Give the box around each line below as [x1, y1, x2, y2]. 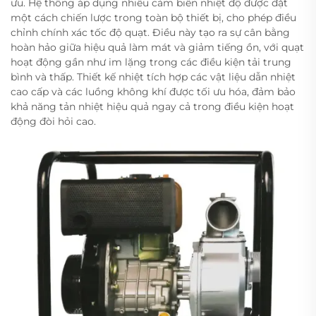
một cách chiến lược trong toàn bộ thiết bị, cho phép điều [11, 11, 296, 25]
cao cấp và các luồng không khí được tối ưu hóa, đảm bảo [11, 85, 296, 99]
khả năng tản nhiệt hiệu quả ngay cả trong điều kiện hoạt [11, 100, 294, 114]
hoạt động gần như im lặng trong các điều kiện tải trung [11, 56, 291, 69]
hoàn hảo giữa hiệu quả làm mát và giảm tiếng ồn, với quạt [11, 41, 304, 54]
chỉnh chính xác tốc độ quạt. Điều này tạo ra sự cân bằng [11, 26, 290, 39]
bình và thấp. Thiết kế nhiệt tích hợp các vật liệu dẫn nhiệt [11, 71, 296, 84]
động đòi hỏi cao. [11, 115, 96, 128]
